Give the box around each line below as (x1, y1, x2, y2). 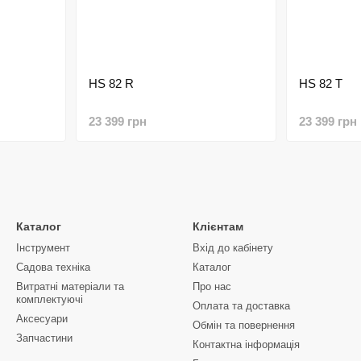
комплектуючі (16, 293, 83, 305)
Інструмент (16, 242, 70, 254)
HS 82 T (299, 77, 342, 90)
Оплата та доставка (193, 300, 290, 312)
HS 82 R (88, 77, 134, 90)
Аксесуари (16, 313, 68, 325)
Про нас (193, 280, 231, 293)
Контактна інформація (193, 338, 300, 351)
